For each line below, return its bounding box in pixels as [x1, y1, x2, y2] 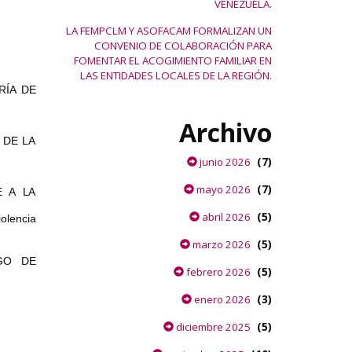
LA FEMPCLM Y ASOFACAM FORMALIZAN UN [66, 24, 272, 38]
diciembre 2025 [174, 320, 251, 334]
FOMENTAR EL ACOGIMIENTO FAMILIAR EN [74, 53, 272, 68]
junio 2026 [197, 155, 251, 169]
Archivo [179, 115, 272, 149]
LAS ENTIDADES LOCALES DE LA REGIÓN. [80, 68, 272, 82]
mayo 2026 [194, 182, 251, 196]
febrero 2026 [184, 265, 251, 279]
